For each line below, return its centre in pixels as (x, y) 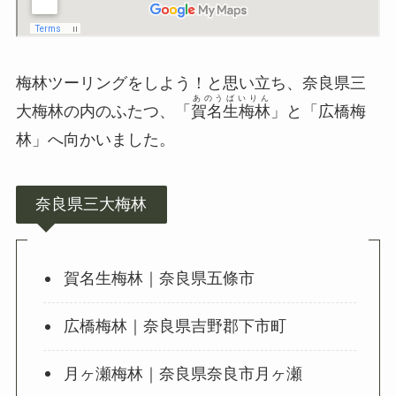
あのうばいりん (230, 99)
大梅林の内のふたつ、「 (103, 112)
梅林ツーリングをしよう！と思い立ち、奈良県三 (190, 84)
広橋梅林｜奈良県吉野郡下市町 (175, 327)
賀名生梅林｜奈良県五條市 (159, 279)
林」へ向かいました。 (95, 140)
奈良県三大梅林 (91, 205)
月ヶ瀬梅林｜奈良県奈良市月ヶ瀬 (183, 373)
